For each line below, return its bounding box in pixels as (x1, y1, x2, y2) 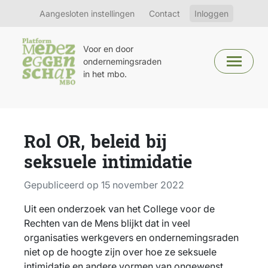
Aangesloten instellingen (39, 8, 135, 19)
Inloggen (194, 8, 229, 19)
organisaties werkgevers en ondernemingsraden (24, 232, 239, 244)
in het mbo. (83, 69, 127, 79)
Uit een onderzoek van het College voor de (24, 203, 215, 215)
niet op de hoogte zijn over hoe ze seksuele (24, 246, 217, 258)
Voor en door (83, 44, 134, 54)
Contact (149, 8, 180, 19)
